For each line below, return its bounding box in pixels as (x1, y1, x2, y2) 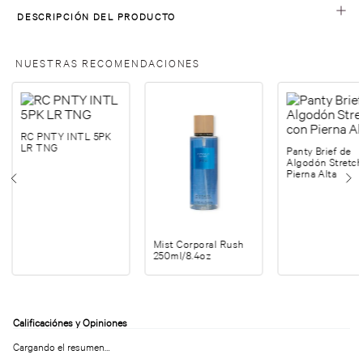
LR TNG (20, 142, 58, 155)
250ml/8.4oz (153, 249, 211, 262)
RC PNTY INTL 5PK (20, 130, 112, 143)
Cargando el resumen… (13, 340, 109, 353)
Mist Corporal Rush (153, 237, 245, 250)
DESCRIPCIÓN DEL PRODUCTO (17, 11, 177, 23)
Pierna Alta (286, 168, 337, 181)
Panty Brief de (286, 145, 352, 158)
